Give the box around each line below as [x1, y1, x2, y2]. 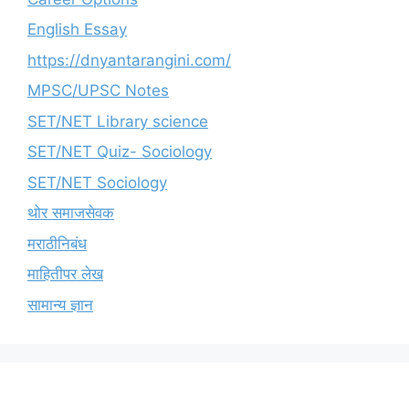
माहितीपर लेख [27, 265, 103, 283]
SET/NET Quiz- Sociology [27, 142, 212, 161]
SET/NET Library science [27, 111, 208, 131]
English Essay [27, 20, 127, 38]
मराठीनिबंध [27, 234, 87, 253]
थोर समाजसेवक [27, 204, 114, 222]
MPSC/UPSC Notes [27, 81, 169, 100]
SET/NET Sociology [27, 173, 167, 192]
